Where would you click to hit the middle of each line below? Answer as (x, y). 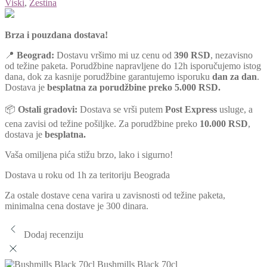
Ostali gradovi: (48, 109)
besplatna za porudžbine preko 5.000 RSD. (134, 87)
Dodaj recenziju (54, 234)
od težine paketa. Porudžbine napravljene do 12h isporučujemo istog (133, 66)
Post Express (191, 109)
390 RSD (192, 55)
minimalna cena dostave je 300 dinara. (77, 206)
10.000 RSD (224, 123)
